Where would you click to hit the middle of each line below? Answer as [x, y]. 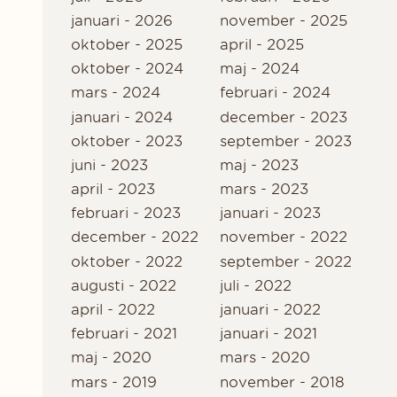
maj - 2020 [111, 358]
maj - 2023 [259, 164]
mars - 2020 [265, 358]
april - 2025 [261, 44]
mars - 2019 [114, 381]
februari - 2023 [126, 213]
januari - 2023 [270, 213]
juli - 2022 [255, 285]
